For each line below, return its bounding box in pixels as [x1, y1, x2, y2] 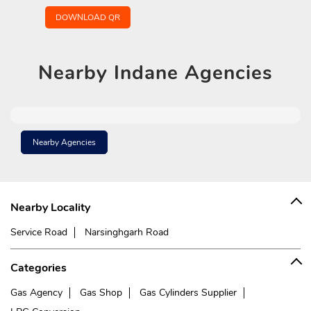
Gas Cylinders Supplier [140, 286, 237, 300]
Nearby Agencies [33, 137, 96, 149]
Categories [10, 260, 67, 276]
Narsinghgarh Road [85, 226, 169, 239]
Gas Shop [80, 286, 122, 300]
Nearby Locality [10, 200, 90, 216]
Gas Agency [10, 286, 62, 300]
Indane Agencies [108, 60, 273, 87]
